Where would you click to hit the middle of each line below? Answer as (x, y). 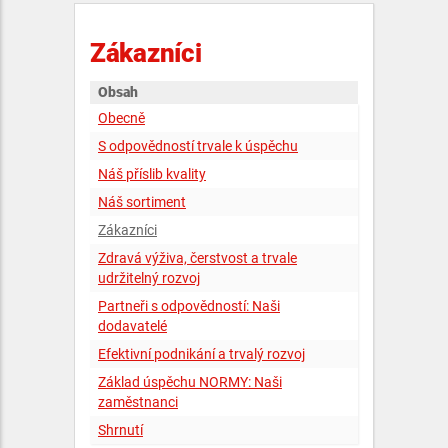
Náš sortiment (142, 202)
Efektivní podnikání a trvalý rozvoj (201, 354)
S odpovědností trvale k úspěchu (198, 146)
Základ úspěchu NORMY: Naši (190, 382)
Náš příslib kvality (152, 174)
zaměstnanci (138, 402)
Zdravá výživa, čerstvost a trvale (197, 258)
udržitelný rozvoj (149, 278)
